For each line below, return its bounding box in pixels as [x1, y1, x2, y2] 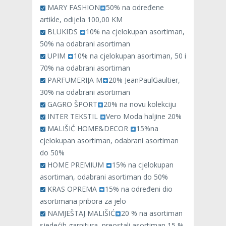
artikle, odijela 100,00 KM [40, 15, 123, 25]
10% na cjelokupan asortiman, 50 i [73, 51, 186, 61]
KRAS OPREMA [45, 184, 99, 194]
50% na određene [105, 3, 164, 13]
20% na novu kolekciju [103, 99, 176, 109]
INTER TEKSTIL [45, 111, 100, 122]
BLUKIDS [45, 27, 80, 37]
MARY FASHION [45, 3, 100, 13]
